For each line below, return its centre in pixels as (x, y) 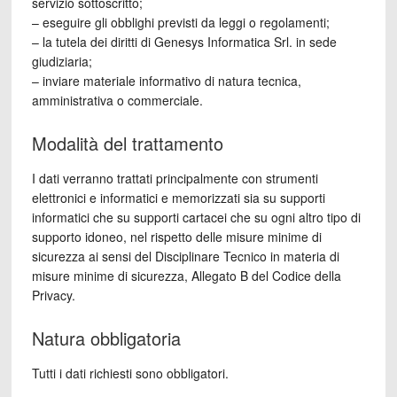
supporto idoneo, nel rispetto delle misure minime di (176, 237)
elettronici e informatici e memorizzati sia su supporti (178, 198)
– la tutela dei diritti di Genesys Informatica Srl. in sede (184, 42)
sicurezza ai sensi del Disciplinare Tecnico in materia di (185, 256)
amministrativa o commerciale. (117, 100)
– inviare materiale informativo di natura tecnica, (166, 81)
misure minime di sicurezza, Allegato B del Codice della (186, 276)
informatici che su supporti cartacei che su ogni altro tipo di (196, 217)
